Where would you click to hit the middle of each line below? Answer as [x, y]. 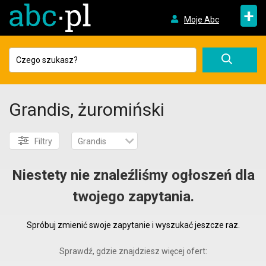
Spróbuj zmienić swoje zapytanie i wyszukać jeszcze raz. [133, 225]
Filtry [43, 141]
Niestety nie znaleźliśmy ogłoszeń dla [133, 175]
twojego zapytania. [133, 197]
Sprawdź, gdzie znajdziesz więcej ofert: [133, 251]
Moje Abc [201, 19]
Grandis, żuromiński [87, 110]
